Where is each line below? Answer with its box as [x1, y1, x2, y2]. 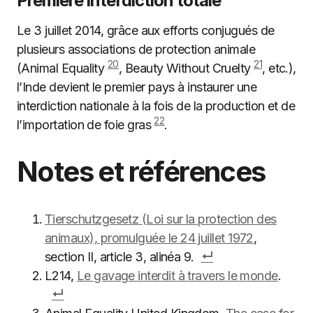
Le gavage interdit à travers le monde [76, 268, 278, 283]
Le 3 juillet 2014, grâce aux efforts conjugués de [17, 23, 275, 38]
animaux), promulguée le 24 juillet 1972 [45, 231, 254, 245]
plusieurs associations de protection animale [17, 42, 256, 57]
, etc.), [262, 61, 296, 75]
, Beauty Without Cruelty [118, 61, 254, 75]
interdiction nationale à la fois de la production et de [17, 99, 296, 113]
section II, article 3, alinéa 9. [45, 249, 194, 264]
